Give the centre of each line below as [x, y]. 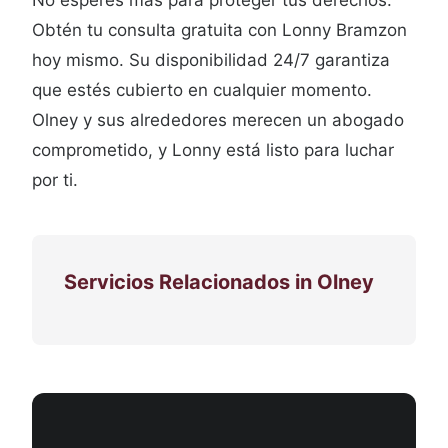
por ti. [55, 180]
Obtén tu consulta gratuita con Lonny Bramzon [219, 30]
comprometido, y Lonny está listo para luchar [213, 150]
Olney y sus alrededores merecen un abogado [218, 120]
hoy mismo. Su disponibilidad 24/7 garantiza [211, 60]
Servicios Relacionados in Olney [219, 282]
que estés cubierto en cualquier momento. [202, 90]
